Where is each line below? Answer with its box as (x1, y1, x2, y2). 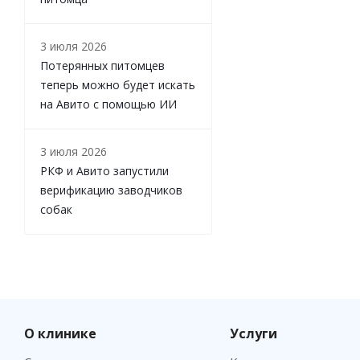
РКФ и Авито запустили (40, 162, 169, 178)
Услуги (229, 324, 277, 342)
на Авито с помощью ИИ (40, 96, 177, 112)
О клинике (24, 324, 96, 342)
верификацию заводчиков (40, 182, 182, 198)
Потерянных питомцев (40, 57, 165, 73)
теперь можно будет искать (40, 76, 195, 92)
